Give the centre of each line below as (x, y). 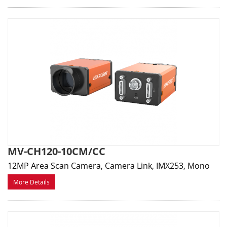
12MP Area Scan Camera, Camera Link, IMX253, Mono (109, 166)
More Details (31, 182)
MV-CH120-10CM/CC (56, 152)
